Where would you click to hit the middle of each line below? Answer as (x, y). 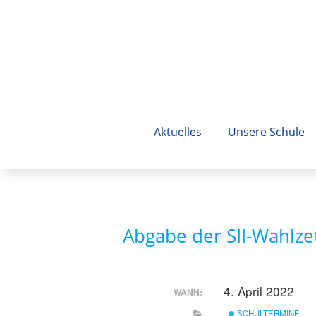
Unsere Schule (266, 132)
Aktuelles (178, 132)
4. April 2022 (261, 291)
